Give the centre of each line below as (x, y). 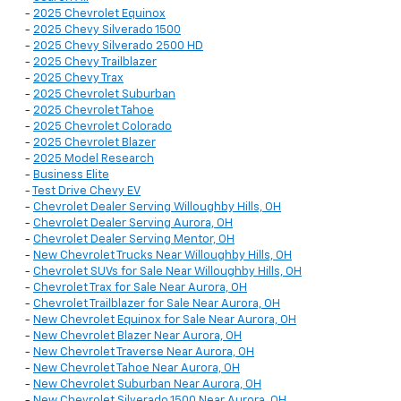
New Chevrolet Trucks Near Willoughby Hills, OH (162, 256)
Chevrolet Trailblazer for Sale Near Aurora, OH (157, 304)
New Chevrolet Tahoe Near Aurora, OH (137, 369)
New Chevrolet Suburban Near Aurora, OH (147, 385)
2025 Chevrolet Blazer (94, 143)
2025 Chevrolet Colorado (102, 127)
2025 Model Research (94, 159)
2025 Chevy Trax (78, 79)
